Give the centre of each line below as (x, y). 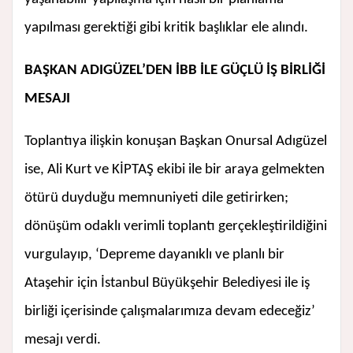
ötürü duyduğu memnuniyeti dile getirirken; (156, 199)
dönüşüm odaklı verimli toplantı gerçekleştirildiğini (176, 227)
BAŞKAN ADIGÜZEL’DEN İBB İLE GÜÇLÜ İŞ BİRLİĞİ (175, 71)
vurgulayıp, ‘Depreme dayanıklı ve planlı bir (154, 255)
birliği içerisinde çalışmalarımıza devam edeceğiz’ (170, 312)
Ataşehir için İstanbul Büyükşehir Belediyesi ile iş (167, 284)
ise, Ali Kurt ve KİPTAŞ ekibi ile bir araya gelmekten (175, 170)
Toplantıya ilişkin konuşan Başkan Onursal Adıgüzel (176, 142)
